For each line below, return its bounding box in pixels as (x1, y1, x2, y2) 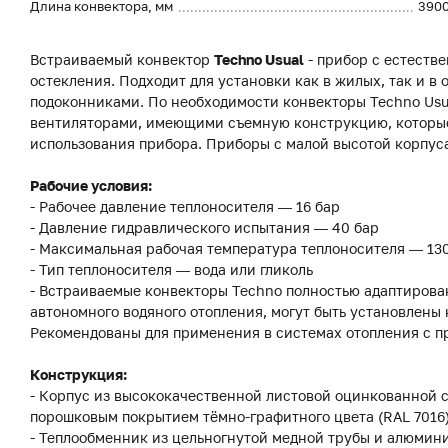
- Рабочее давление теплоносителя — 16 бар (30, 198, 340, 215)
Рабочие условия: (30, 177, 152, 194)
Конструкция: (30, 366, 127, 383)
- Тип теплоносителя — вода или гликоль (30, 261, 313, 278)
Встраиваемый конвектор (30, 51, 214, 68)
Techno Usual (214, 51, 304, 68)
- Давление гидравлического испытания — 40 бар (30, 219, 379, 236)
